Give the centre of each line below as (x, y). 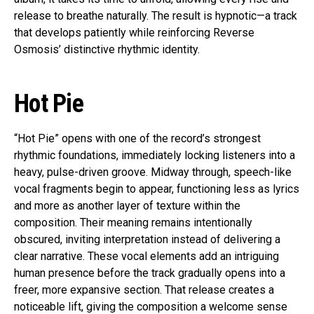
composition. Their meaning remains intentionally (133, 223)
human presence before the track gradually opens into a (150, 273)
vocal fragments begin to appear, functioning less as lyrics (157, 189)
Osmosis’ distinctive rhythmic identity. (107, 50)
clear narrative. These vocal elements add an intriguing (146, 257)
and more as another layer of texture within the (127, 206)
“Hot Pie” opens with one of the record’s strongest (137, 139)
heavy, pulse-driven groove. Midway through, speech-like (153, 172)
